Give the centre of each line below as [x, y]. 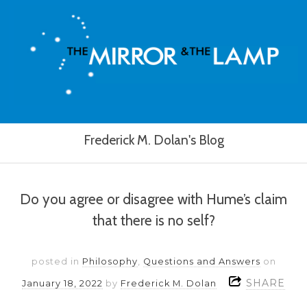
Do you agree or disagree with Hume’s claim [153, 199]
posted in [57, 261]
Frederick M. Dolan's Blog [153, 140]
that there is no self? [153, 220]
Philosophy [110, 261]
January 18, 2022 [63, 283]
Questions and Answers [201, 261]
